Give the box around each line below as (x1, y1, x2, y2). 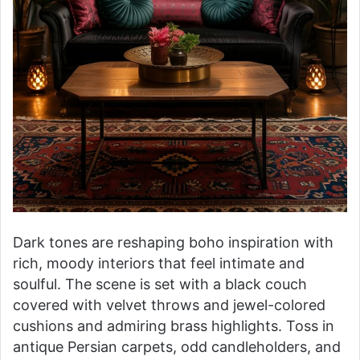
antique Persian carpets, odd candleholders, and (13, 337, 341, 355)
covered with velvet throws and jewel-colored (13, 296, 325, 313)
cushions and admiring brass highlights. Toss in (13, 317, 334, 334)
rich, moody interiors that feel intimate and (13, 254, 305, 272)
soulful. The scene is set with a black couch (13, 275, 307, 292)
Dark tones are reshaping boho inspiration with (13, 233, 333, 251)
